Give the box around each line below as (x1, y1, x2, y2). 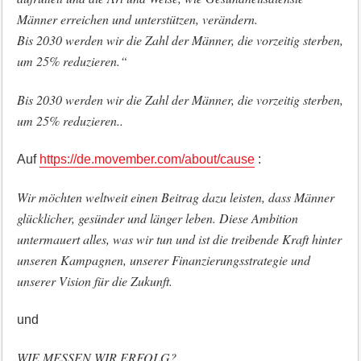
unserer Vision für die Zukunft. (16, 272, 172, 289)
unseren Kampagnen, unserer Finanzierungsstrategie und (16, 251, 310, 268)
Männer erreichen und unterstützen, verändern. (16, 10, 258, 27)
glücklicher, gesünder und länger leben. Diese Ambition (16, 210, 298, 226)
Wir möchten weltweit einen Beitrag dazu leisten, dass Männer (16, 189, 334, 205)
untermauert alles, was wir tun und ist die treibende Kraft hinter (16, 230, 342, 247)
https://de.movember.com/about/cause (39, 152, 255, 166)
